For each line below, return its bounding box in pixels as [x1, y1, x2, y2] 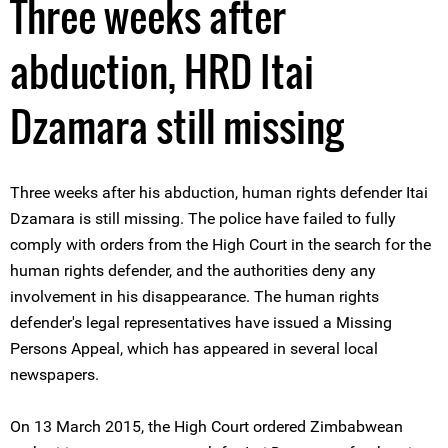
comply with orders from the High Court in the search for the [10, 235, 431, 254]
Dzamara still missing [10, 96, 343, 156]
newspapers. [10, 365, 99, 384]
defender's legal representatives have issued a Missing [10, 313, 392, 332]
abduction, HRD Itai [10, 41, 314, 101]
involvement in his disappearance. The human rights [10, 287, 379, 306]
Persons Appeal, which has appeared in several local [10, 339, 378, 358]
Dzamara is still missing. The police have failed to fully [10, 209, 396, 228]
